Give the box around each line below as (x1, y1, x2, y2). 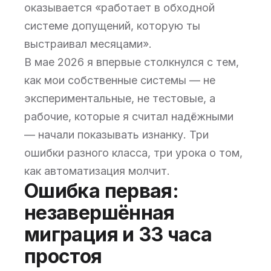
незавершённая (24, 201, 175, 224)
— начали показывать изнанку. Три (24, 128, 209, 141)
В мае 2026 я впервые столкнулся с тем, (24, 56, 239, 68)
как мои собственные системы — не (24, 74, 215, 87)
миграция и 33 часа (24, 223, 212, 246)
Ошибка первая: (24, 179, 179, 203)
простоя (24, 244, 102, 268)
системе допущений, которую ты (24, 19, 200, 32)
